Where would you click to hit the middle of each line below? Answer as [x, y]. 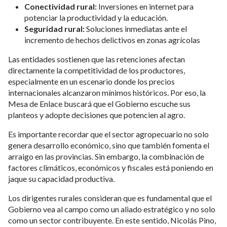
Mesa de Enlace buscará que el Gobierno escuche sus [99, 103]
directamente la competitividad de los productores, [97, 70]
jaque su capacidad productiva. [61, 178]
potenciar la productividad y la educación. [96, 17]
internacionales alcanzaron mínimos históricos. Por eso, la [107, 92]
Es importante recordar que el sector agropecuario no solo [108, 134]
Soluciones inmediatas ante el [137, 28]
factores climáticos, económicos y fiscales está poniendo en [111, 167]
